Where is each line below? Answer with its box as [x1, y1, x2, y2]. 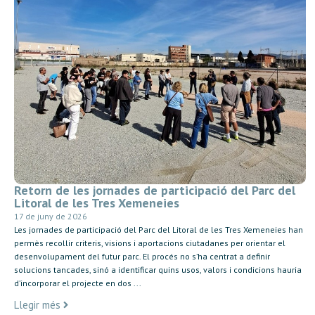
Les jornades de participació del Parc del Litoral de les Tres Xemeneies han [14, 224, 303, 235]
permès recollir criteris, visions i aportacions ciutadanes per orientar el [14, 237, 285, 248]
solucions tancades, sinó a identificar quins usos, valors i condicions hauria [14, 264, 302, 275]
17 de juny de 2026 [14, 210, 87, 221]
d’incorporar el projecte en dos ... [14, 277, 141, 288]
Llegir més [14, 298, 60, 312]
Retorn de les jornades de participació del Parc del [14, 181, 295, 198]
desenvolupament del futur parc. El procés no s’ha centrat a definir [14, 250, 270, 262]
